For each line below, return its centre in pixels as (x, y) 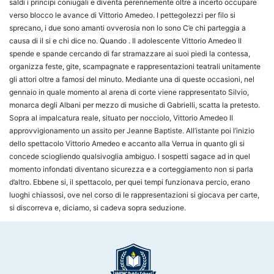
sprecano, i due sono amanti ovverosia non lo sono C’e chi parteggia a (128, 28)
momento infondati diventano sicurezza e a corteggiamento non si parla (131, 169)
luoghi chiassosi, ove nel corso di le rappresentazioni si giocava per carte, (134, 195)
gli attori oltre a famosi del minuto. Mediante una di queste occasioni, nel (132, 80)
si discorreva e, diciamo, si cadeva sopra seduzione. (98, 208)
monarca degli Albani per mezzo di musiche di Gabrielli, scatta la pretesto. (135, 105)
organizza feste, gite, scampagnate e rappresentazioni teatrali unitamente (135, 67)
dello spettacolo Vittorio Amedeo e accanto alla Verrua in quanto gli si (127, 144)
